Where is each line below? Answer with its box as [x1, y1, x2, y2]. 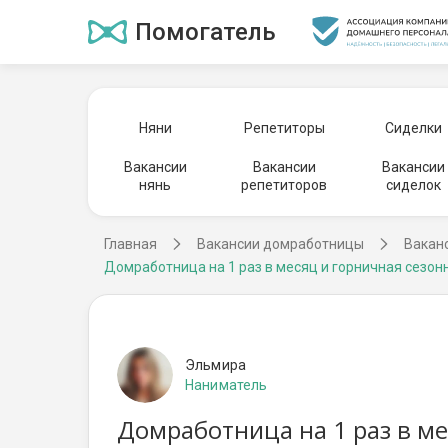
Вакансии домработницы [197, 236, 364, 252]
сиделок [386, 177, 441, 193]
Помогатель [135, 18, 276, 46]
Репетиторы [243, 120, 325, 136]
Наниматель [185, 377, 268, 393]
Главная [104, 236, 157, 252]
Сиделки [385, 120, 442, 136]
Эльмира [185, 357, 247, 373]
